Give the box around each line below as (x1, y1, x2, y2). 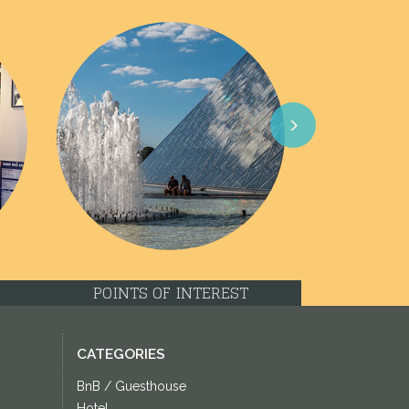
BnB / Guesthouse (76, 379, 186, 394)
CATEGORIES (76, 346, 165, 363)
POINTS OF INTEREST (93, 279, 248, 308)
